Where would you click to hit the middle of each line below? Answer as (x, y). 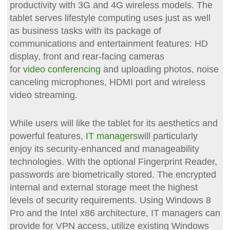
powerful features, (47, 136)
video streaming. (43, 95)
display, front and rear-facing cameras (87, 56)
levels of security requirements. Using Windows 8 (110, 200)
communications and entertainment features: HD (109, 43)
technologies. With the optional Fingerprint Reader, (113, 161)
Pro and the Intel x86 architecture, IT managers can (115, 213)
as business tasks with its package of (85, 31)
